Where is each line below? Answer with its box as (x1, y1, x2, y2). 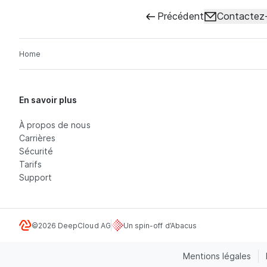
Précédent (157, 10, 204, 23)
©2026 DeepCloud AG (31, 221, 111, 230)
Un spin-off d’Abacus (123, 221, 197, 230)
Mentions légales (182, 251, 252, 262)
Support (19, 172, 52, 183)
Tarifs (19, 159, 42, 170)
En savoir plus (19, 95, 77, 105)
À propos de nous (19, 120, 91, 131)
